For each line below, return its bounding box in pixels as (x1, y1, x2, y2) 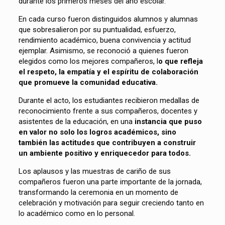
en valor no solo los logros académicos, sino (18, 127, 176, 137)
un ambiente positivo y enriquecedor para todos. (18, 148, 191, 158)
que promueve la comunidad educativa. (18, 77, 158, 87)
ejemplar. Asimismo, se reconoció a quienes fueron (18, 46, 188, 55)
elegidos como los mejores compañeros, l (18, 56, 158, 66)
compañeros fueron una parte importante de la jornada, (18, 177, 202, 186)
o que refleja (158, 56, 203, 66)
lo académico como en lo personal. (18, 208, 135, 218)
